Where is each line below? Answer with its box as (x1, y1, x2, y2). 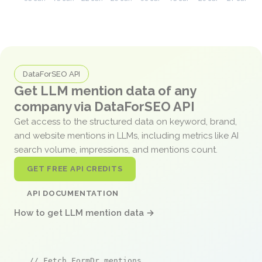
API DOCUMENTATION (27, 188, 119, 198)
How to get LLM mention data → (14, 207, 154, 218)
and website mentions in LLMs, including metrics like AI (14, 130, 239, 141)
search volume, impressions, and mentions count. (14, 144, 220, 155)
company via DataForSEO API (14, 98, 195, 114)
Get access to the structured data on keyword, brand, (14, 116, 237, 127)
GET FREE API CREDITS (27, 164, 123, 173)
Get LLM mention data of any (14, 82, 196, 98)
